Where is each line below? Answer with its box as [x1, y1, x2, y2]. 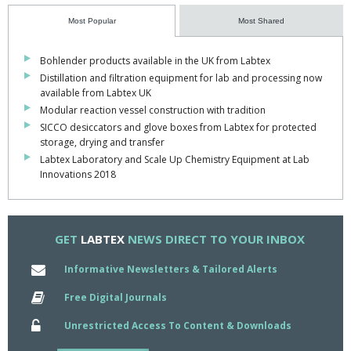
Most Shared [238, 16, 284, 25]
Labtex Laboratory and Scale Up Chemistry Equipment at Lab [40, 152, 309, 166]
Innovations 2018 [40, 167, 116, 181]
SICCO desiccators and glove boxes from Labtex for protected [40, 120, 317, 134]
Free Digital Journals [64, 290, 168, 304]
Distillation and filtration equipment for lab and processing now [40, 71, 322, 85]
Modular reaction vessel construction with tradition [40, 103, 266, 117]
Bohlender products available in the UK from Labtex [40, 53, 270, 67]
